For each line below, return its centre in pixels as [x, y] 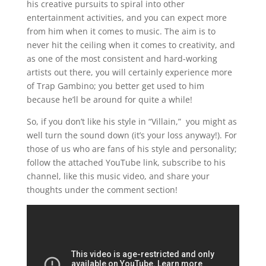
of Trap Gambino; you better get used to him [115, 85]
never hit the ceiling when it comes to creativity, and [131, 45]
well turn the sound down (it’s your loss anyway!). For [132, 135]
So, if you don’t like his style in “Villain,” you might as [132, 121]
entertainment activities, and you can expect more [126, 17]
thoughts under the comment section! [102, 189]
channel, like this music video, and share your [118, 176]
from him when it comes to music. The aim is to [121, 31]
